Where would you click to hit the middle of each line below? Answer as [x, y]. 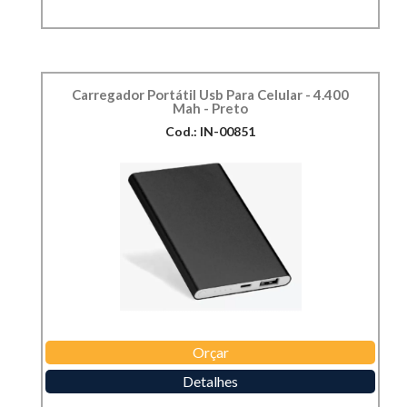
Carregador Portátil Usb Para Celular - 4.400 [210, 95]
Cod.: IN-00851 [210, 132]
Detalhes [210, 382]
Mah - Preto [210, 109]
